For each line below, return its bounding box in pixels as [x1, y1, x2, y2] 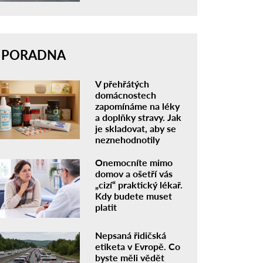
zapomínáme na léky [95, 100, 180, 112]
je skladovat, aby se [95, 122, 177, 134]
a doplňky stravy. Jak [95, 111, 182, 123]
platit [95, 201, 117, 213]
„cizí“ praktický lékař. [95, 178, 183, 190]
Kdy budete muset [95, 190, 173, 201]
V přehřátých [95, 77, 150, 89]
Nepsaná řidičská [95, 229, 167, 241]
